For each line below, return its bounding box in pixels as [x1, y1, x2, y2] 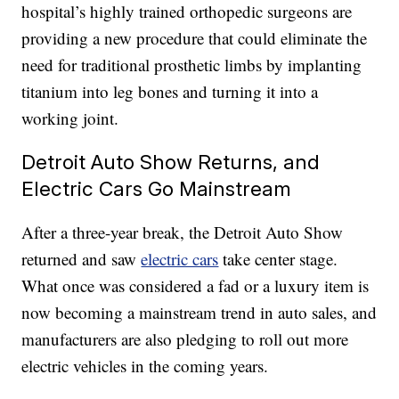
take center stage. [218, 248, 338, 271]
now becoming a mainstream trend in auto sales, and [21, 301, 378, 324]
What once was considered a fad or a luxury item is [21, 274, 370, 297]
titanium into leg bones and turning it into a [21, 80, 319, 103]
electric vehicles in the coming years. [21, 354, 269, 378]
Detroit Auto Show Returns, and [21, 150, 321, 175]
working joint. [21, 107, 119, 130]
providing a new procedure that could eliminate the [21, 27, 368, 50]
